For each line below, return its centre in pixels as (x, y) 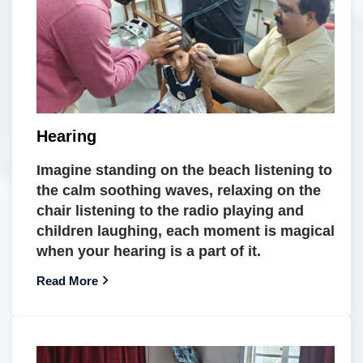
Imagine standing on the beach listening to (184, 170)
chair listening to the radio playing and (170, 210)
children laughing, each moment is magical (186, 231)
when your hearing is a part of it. (149, 251)
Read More (67, 280)
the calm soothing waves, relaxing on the (179, 190)
